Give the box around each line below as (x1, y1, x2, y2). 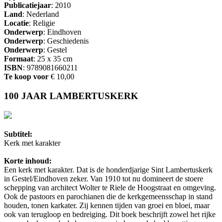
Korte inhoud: (4, 156, 52, 165)
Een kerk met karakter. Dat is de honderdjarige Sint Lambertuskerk (4, 165, 213, 174)
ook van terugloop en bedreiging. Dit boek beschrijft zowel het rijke (4, 210, 216, 219)
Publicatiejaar (4, 1, 51, 10)
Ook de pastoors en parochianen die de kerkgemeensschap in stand (4, 192, 213, 201)
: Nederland (22, 10, 59, 19)
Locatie (4, 19, 29, 28)
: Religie (29, 19, 55, 28)
